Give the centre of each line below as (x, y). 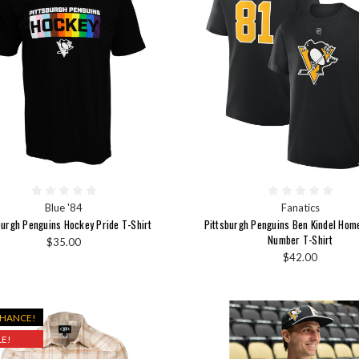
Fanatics (300, 208)
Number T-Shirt (301, 240)
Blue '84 (64, 208)
